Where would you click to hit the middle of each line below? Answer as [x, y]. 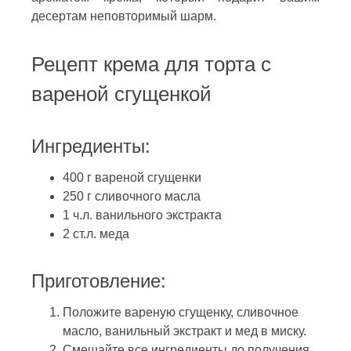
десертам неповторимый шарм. [124, 16]
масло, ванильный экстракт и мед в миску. [185, 331]
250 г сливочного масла [132, 196]
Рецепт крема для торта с [151, 64]
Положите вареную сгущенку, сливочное [181, 312]
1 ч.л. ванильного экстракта [142, 215]
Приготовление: [99, 280]
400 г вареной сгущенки [132, 177]
